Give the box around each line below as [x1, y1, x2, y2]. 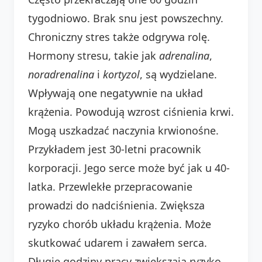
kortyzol [103, 67, 140, 81]
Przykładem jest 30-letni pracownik [28, 142, 201, 156]
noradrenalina [28, 67, 94, 81]
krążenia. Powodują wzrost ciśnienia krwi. [28, 104, 234, 119]
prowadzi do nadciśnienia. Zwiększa [28, 198, 205, 212]
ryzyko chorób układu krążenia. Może [28, 216, 211, 231]
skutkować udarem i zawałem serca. [28, 235, 207, 250]
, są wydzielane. [140, 67, 217, 81]
